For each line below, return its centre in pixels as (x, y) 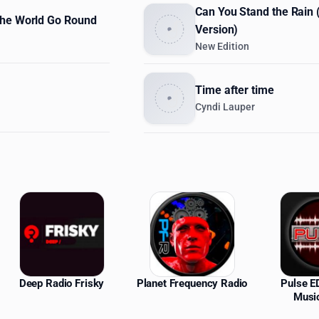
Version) (217, 30)
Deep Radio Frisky (62, 284)
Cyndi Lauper (225, 107)
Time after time (235, 90)
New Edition (222, 47)
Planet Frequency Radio (192, 284)
